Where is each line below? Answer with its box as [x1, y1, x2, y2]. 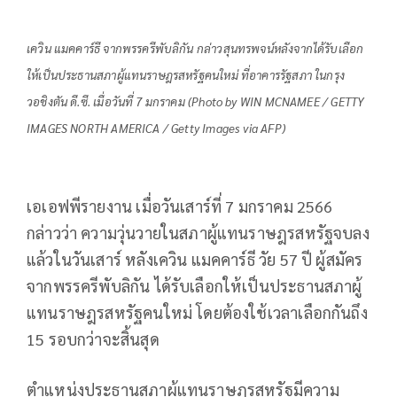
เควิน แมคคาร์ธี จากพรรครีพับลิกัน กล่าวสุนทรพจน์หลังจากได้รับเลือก [27, 41, 364, 57]
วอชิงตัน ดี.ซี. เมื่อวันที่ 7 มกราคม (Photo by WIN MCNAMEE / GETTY [27, 94, 365, 110]
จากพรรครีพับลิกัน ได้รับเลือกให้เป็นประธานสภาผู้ [27, 275, 362, 296]
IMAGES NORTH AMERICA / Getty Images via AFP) [27, 121, 285, 136]
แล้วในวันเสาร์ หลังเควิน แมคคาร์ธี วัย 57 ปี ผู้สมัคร [27, 248, 363, 269]
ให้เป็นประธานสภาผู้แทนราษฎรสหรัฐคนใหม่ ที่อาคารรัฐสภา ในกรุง [27, 67, 345, 83]
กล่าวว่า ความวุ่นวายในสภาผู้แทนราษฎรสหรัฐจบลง [27, 222, 370, 243]
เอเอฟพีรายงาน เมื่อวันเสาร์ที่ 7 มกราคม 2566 [27, 195, 333, 216]
